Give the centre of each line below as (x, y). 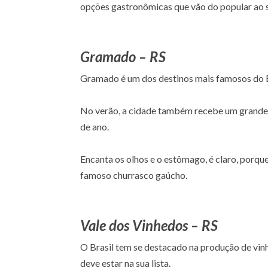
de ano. (95, 126)
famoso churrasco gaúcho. (134, 175)
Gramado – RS (123, 56)
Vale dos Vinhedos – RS (149, 225)
